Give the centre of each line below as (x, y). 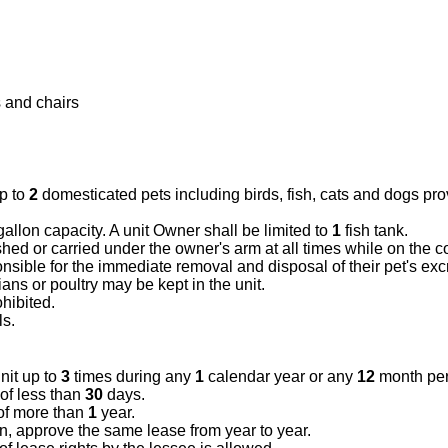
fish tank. (374, 230)
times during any (132, 376)
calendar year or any (280, 376)
